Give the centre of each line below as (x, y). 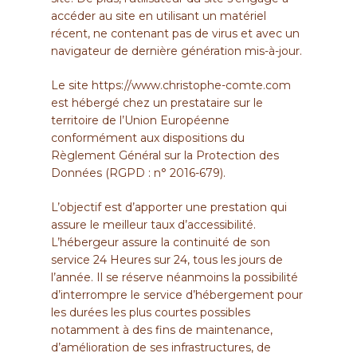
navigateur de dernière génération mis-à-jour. (177, 51)
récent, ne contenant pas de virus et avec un (175, 33)
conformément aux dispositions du (148, 137)
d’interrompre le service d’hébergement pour (177, 294)
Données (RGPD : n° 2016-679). (138, 173)
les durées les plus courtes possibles (151, 312)
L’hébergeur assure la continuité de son (161, 242)
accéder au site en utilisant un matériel (159, 16)
